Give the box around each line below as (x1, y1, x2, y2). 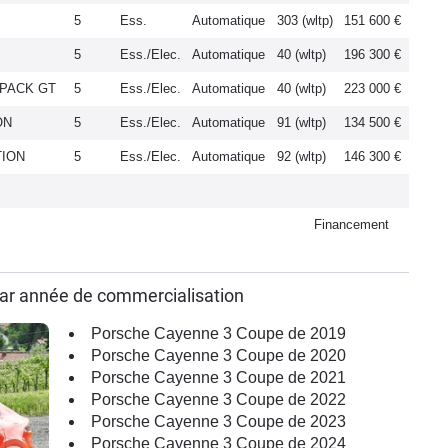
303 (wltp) (277, 13, 333, 28)
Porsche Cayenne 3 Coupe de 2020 (91, 347, 346, 364)
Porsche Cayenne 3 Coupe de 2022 (91, 391, 346, 408)
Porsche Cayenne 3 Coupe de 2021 (91, 369, 346, 386)
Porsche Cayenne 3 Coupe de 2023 (91, 413, 346, 430)
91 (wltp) (277, 115, 326, 130)
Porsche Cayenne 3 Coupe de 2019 (91, 325, 346, 342)
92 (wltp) (277, 149, 326, 164)
